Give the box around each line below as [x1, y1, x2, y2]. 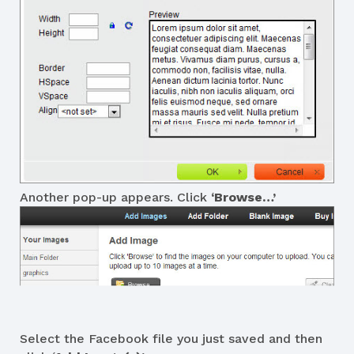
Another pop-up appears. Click [20, 189, 211, 205]
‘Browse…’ [211, 189, 276, 205]
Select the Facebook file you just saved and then [20, 330, 322, 346]
